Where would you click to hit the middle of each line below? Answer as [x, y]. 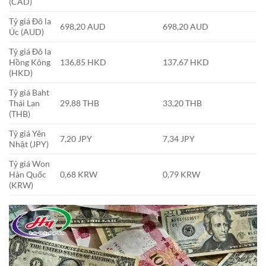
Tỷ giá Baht [29, 92]
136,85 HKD [83, 62]
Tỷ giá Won [29, 163]
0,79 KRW [182, 174]
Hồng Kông [30, 62]
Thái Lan [24, 103]
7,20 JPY [76, 138]
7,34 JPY [179, 138]
